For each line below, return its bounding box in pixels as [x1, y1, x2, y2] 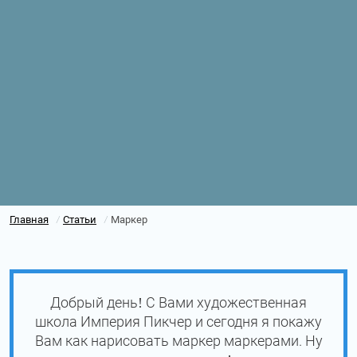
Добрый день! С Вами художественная [50, 293, 307, 311]
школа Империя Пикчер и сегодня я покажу [35, 312, 322, 330]
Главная [10, 213, 49, 226]
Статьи [63, 213, 96, 226]
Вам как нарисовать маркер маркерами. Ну [34, 331, 323, 349]
